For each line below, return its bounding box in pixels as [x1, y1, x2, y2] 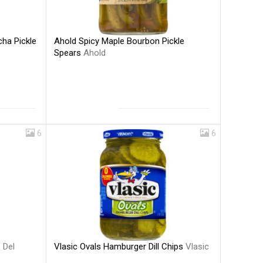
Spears [54, 47, 84, 58]
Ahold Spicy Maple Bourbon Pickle [54, 35, 185, 46]
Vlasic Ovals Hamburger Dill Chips [54, 241, 186, 252]
